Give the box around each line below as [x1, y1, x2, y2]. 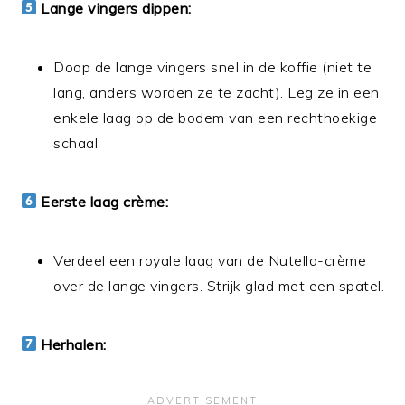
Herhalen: [41, 334, 107, 353]
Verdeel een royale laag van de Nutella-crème [53, 250, 367, 269]
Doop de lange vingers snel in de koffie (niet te [53, 57, 372, 76]
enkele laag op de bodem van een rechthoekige [53, 108, 378, 127]
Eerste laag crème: [41, 192, 169, 211]
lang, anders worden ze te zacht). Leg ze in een [53, 82, 380, 101]
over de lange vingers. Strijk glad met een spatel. [53, 276, 385, 295]
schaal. [53, 133, 101, 152]
